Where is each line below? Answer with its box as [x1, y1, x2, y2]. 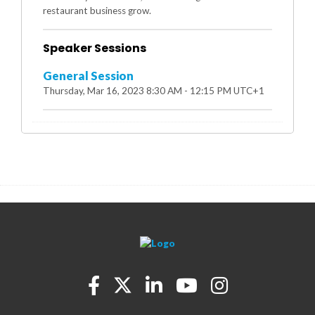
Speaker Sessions [43, 39, 146, 56]
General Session [43, 68, 134, 84]
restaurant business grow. [43, 4, 151, 16]
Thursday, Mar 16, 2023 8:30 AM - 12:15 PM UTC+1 [43, 85, 264, 97]
